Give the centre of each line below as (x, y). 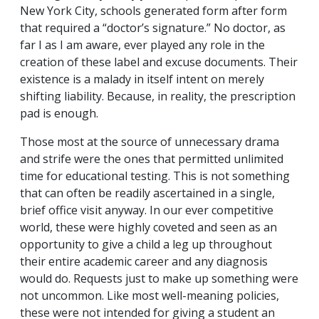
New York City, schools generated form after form (153, 11)
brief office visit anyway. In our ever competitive (147, 210)
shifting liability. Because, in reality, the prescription (158, 96)
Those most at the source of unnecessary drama (150, 142)
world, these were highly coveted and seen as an (148, 228)
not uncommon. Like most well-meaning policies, (150, 296)
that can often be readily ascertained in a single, (147, 193)
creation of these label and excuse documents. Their (159, 62)
